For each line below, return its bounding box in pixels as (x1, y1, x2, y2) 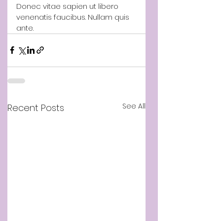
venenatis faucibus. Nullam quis (16, 11, 131, 22)
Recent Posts (7, 101, 64, 114)
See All (122, 101, 146, 111)
